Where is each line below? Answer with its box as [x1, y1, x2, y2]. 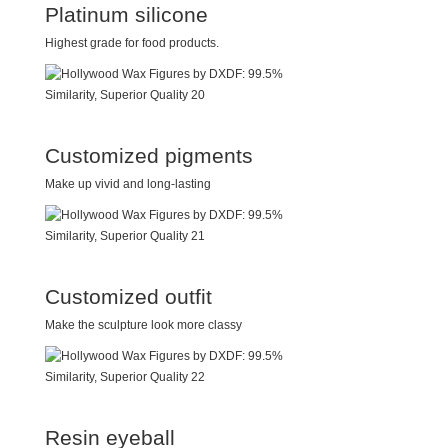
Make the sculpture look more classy [45, 318, 242, 333]
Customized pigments [45, 144, 253, 168]
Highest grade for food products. [45, 36, 219, 51]
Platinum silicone [45, 3, 208, 27]
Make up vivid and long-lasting [45, 177, 211, 192]
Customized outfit [45, 285, 212, 309]
